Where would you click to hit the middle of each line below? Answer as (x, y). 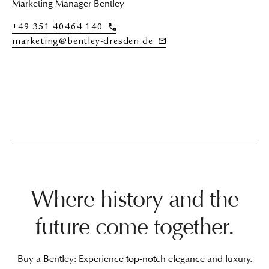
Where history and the (134, 199)
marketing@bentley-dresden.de (84, 42)
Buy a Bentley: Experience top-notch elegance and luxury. (134, 258)
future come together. (134, 227)
